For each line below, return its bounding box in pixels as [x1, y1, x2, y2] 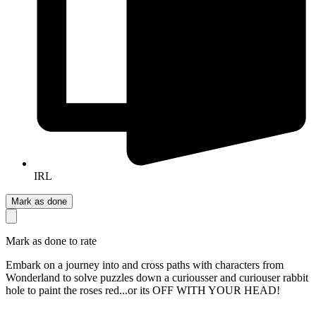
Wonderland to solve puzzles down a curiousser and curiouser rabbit [6, 271, 308, 284]
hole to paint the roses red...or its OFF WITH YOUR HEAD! [6, 284, 280, 296]
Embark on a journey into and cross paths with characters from [6, 258, 284, 271]
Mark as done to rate [6, 234, 97, 247]
